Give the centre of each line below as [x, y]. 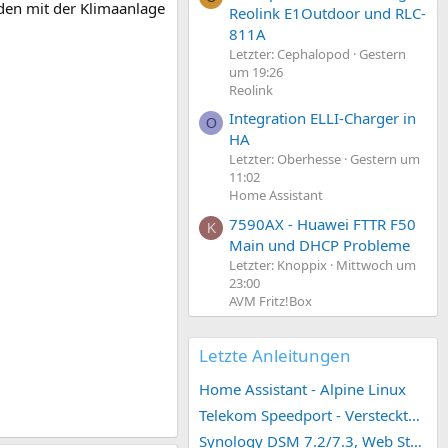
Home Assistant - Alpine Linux [302, 388]
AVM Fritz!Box [270, 300]
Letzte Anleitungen [275, 355]
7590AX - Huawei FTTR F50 [322, 223]
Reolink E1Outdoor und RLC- [327, 12]
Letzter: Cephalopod [289, 53]
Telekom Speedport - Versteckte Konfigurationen [414, 414]
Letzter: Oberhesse [285, 159]
